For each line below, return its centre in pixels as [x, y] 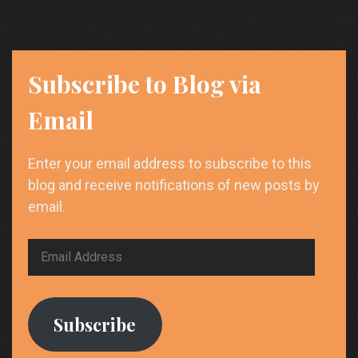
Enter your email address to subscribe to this [170, 163]
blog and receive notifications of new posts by [174, 185]
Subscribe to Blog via [145, 84]
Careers [331, 48]
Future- [329, 10]
